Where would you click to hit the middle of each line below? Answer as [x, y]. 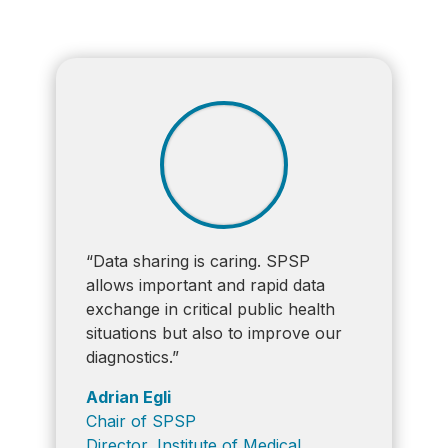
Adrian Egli [130, 396]
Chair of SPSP [140, 420]
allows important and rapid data [205, 284]
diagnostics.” [132, 356]
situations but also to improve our [213, 332]
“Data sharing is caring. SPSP [197, 260]
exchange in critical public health [210, 308]
